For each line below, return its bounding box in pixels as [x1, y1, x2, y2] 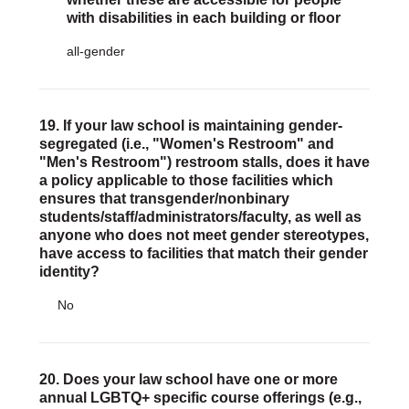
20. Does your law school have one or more [38, 372, 338, 387]
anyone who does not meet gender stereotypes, [38, 227, 369, 243]
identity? [38, 264, 100, 279]
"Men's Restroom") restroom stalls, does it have [38, 154, 370, 170]
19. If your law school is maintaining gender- [38, 118, 342, 133]
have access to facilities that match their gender [38, 246, 368, 261]
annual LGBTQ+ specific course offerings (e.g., [38, 390, 362, 405]
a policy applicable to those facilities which [38, 173, 333, 188]
